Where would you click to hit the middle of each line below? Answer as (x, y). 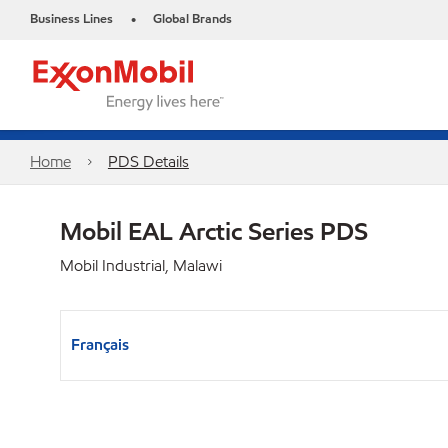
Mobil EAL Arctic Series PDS (214, 231)
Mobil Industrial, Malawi (141, 265)
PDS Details (148, 161)
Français (100, 344)
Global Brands (192, 19)
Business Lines (71, 19)
